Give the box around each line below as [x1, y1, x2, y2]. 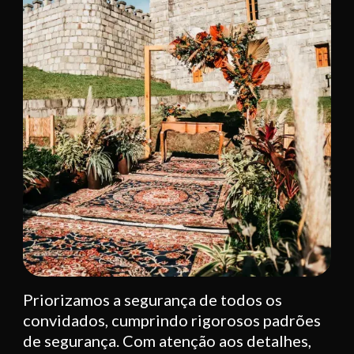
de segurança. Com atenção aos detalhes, [23, 331, 311, 351]
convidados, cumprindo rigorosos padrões [23, 311, 321, 330]
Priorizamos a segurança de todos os [23, 290, 282, 310]
